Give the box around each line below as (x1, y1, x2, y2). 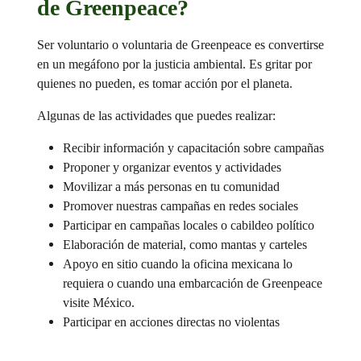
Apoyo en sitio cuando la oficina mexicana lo (62, 256, 293, 272)
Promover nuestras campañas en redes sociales (62, 198, 298, 214)
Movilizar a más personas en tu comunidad (62, 179, 280, 194)
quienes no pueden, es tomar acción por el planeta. (36, 76, 293, 91)
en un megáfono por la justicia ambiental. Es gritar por (36, 56, 312, 72)
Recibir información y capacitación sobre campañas (62, 140, 324, 156)
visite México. (62, 295, 135, 310)
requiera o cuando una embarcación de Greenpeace (62, 276, 322, 291)
